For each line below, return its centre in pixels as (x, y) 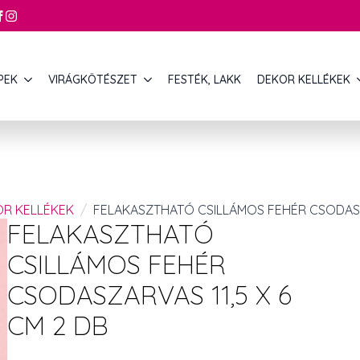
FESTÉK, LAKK (205, 80)
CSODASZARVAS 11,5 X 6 (149, 295)
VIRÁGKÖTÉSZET (93, 80)
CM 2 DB (58, 325)
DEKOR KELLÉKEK (304, 80)
